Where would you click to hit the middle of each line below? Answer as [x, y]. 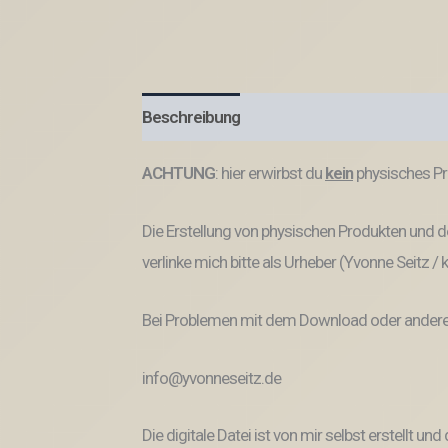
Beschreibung [191, 116]
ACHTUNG [178, 173]
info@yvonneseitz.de [211, 377]
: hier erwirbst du [270, 173]
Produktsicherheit [324, 116]
